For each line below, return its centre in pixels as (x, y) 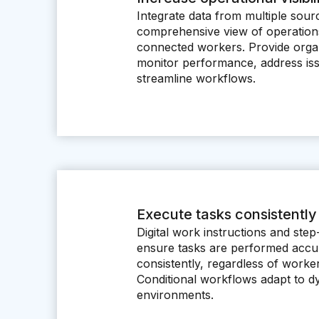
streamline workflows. (196, 78)
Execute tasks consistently (227, 214)
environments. (175, 295)
